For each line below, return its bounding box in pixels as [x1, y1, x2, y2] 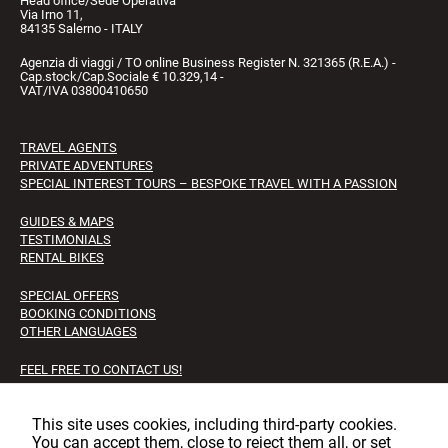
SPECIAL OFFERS [20, 288, 119, 304]
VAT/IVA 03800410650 [20, 83, 148, 99]
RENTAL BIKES [20, 250, 104, 266]
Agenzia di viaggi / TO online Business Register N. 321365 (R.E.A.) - [20, 55, 396, 71]
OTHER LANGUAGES [20, 324, 137, 340]
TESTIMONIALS [20, 232, 111, 248]
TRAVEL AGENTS [20, 140, 117, 156]
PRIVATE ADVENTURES [20, 158, 153, 174]
